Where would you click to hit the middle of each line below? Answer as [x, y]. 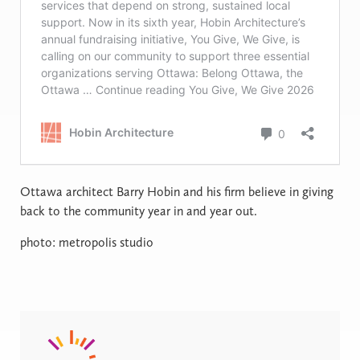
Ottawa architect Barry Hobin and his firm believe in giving [177, 192]
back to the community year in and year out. [139, 211]
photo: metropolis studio [87, 242]
